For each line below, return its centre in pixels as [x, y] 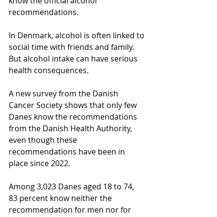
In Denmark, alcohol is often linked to [77, 35]
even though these [44, 140]
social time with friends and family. [72, 47]
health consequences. [49, 70]
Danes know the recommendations [74, 116]
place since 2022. [39, 163]
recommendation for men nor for [71, 209]
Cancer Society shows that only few [74, 105]
